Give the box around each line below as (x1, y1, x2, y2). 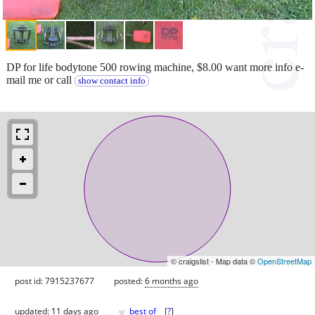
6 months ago (145, 274, 198, 287)
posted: (114, 274, 145, 287)
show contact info (77, 75, 146, 86)
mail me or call (6, 73, 75, 86)
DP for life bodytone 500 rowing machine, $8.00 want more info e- (6, 60, 304, 73)
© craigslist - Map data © (171, 255, 257, 266)
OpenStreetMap (257, 255, 311, 266)
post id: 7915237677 (15, 274, 94, 287)
